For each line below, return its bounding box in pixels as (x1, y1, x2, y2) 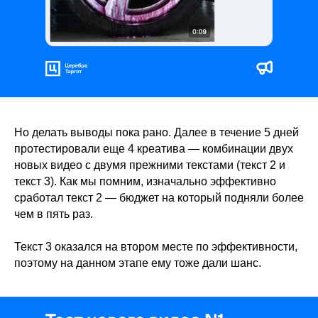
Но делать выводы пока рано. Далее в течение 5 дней (14, 126, 299, 139)
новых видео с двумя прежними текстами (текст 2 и (14, 159, 285, 172)
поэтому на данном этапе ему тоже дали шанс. (14, 257, 261, 270)
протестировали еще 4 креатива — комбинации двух (14, 143, 293, 155)
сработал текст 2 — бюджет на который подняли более (14, 192, 304, 204)
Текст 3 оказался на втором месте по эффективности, (14, 241, 297, 253)
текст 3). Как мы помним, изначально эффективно (14, 175, 276, 188)
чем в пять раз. (14, 208, 93, 221)
